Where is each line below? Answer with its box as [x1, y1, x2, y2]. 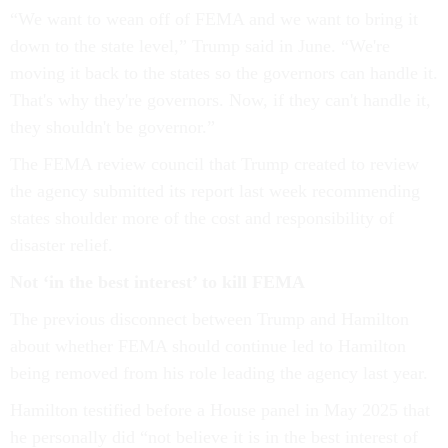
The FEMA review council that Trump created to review [10, 154, 419, 175]
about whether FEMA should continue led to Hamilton [10, 336, 406, 357]
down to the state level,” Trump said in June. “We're [10, 36, 390, 57]
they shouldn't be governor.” [10, 117, 215, 138]
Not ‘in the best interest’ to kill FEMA [10, 272, 305, 293]
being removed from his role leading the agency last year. [10, 363, 428, 384]
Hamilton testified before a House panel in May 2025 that [10, 400, 430, 421]
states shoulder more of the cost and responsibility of [10, 208, 394, 229]
